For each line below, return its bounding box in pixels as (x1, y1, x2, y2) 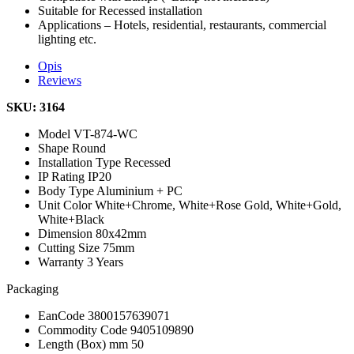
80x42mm (96, 226, 146, 240)
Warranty (38, 254, 87, 269)
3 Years (87, 254, 123, 269)
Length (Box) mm (38, 337, 131, 351)
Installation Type (38, 155, 124, 169)
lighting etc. (38, 32, 96, 46)
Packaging (6, 281, 58, 296)
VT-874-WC (73, 126, 137, 141)
